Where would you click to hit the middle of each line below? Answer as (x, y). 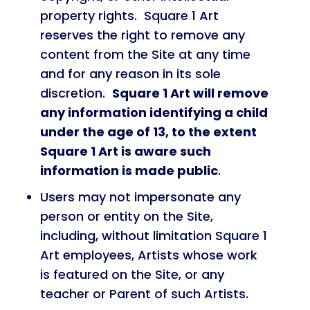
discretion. (76, 93)
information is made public (129, 171)
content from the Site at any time (145, 54)
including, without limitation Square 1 (153, 236)
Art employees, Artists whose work (148, 255)
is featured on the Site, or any (132, 274)
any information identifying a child (154, 112)
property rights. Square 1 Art (129, 16)
